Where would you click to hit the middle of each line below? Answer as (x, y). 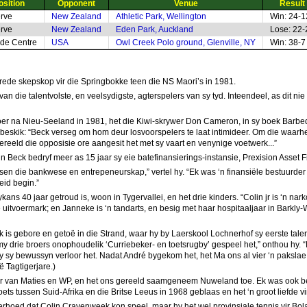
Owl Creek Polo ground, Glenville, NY (186, 42)
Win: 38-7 (288, 42)
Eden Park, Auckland (155, 29)
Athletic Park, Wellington (161, 16)
